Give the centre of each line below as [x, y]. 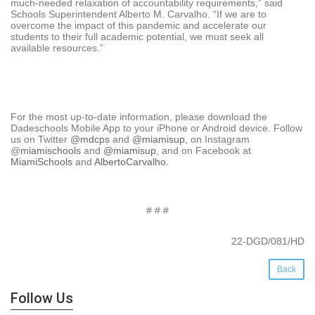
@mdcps [90, 140]
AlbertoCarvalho [130, 162]
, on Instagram [217, 140]
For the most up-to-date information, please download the [139, 117]
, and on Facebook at [204, 151]
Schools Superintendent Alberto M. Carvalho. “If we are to [139, 14]
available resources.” [61, 48]
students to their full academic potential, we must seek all [137, 37]
